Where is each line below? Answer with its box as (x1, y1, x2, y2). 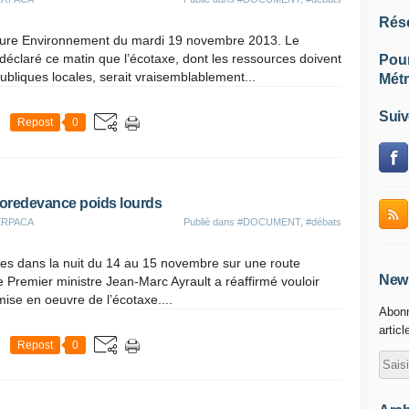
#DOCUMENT (237, 216, 300, 227)
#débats (306, 216, 341, 227)
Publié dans (184, 216, 237, 227)
